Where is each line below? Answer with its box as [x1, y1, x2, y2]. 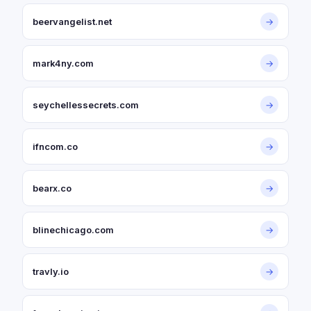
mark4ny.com [33, 58, 94, 69]
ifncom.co [33, 141, 78, 152]
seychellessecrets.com [33, 99, 139, 110]
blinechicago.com [33, 224, 114, 235]
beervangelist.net [33, 16, 112, 27]
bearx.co [33, 183, 72, 194]
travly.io [33, 266, 69, 277]
